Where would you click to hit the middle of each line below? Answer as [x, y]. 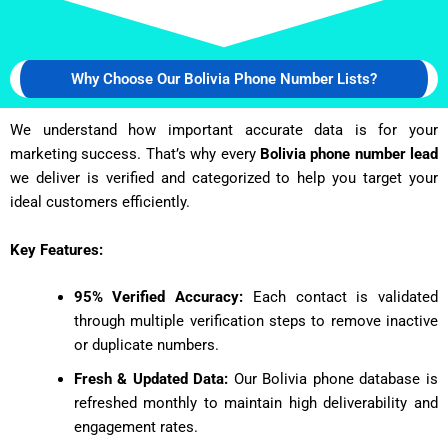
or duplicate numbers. [146, 344]
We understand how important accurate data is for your [224, 130]
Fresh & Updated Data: [151, 378]
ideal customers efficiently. [100, 202]
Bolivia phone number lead [348, 154]
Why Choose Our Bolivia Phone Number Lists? [224, 79]
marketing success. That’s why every [135, 154]
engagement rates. [135, 426]
